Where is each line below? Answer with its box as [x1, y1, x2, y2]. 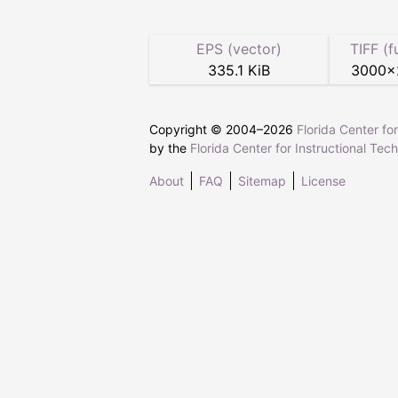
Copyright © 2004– [149, 122, 263, 138]
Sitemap [238, 173, 286, 189]
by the [149, 140, 190, 156]
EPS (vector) [195, 40, 282, 59]
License [301, 173, 346, 189]
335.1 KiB [207, 61, 270, 80]
